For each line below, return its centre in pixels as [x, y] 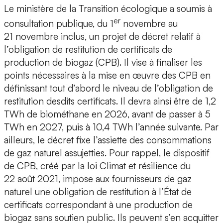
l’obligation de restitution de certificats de [88, 50]
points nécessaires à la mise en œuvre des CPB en [107, 75]
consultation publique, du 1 [59, 24]
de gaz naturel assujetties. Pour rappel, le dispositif [107, 153]
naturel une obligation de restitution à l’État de [98, 192]
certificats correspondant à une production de [98, 205]
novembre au [149, 24]
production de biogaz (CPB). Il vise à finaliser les [103, 62]
